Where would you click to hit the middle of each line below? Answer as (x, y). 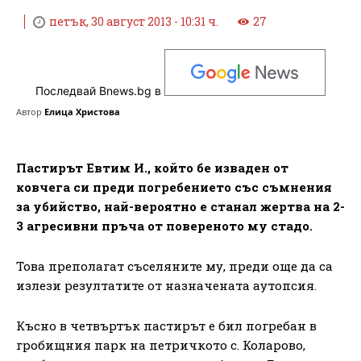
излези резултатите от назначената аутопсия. (166, 285)
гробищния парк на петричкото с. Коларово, (161, 344)
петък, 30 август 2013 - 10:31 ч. (134, 22)
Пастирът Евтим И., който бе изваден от (152, 167)
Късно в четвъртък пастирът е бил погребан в (166, 325)
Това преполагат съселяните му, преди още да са (174, 266)
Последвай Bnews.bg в (100, 91)
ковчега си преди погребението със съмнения (174, 187)
